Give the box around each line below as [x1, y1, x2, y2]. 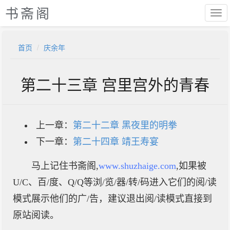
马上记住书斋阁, [31, 161, 99, 171]
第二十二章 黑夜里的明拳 [73, 120, 177, 130]
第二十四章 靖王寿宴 [73, 137, 159, 147]
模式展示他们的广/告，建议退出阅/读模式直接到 [13, 194, 212, 204]
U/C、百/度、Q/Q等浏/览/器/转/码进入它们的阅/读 [13, 177, 217, 187]
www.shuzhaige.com [99, 161, 176, 171]
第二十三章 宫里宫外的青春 [21, 73, 209, 95]
